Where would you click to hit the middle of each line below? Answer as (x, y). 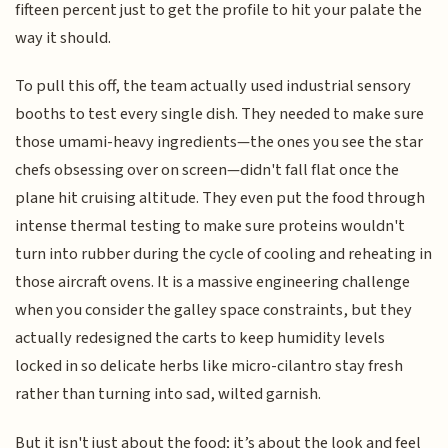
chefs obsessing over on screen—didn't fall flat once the (207, 170)
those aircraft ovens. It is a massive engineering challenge (213, 282)
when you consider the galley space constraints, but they (214, 310)
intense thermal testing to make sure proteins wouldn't (210, 226)
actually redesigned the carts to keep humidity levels (200, 338)
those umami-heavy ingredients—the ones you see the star (219, 142)
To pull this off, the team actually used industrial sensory (213, 86)
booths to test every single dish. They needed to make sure (220, 114)
